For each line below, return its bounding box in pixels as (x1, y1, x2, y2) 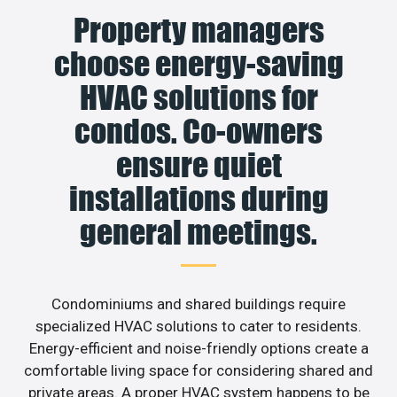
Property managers (73, 10, 324, 50)
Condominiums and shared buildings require (51, 294, 346, 313)
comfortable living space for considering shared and (24, 361, 373, 379)
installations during (68, 178, 329, 218)
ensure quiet (115, 144, 282, 184)
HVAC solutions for (79, 77, 318, 117)
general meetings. (80, 212, 317, 252)
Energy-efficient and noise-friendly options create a (28, 339, 369, 357)
